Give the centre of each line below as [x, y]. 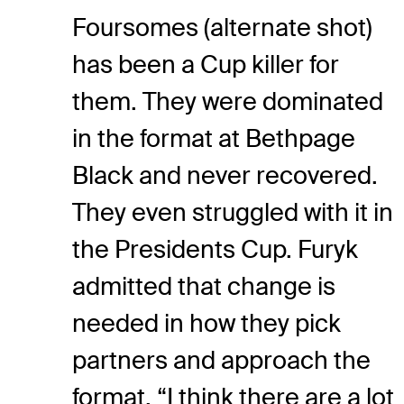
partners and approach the [221, 360]
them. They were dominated [228, 101]
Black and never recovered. [225, 175]
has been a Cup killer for [206, 64]
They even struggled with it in [233, 212]
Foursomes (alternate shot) [222, 27]
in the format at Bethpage [214, 138]
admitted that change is [204, 286]
